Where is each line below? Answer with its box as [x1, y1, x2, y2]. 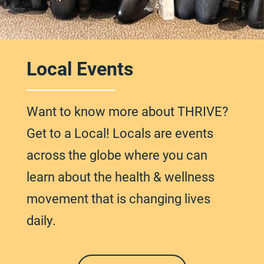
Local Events [26, 55, 133, 81]
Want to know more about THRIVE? [26, 103, 228, 120]
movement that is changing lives [26, 190, 210, 207]
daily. [26, 212, 56, 229]
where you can [121, 146, 207, 164]
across [26, 146, 68, 164]
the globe [68, 146, 121, 164]
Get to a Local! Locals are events [26, 124, 213, 142]
